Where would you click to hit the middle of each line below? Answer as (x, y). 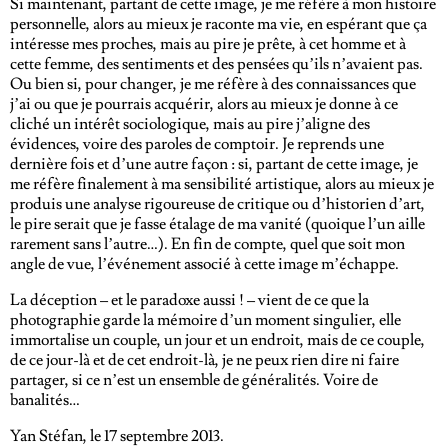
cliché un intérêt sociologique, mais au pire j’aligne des (190, 124)
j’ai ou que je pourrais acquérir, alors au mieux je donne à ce (204, 104)
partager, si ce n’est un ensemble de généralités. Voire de (194, 380)
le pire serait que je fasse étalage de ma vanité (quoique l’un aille (217, 224)
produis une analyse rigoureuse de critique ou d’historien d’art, (217, 204)
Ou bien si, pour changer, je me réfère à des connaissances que (213, 84)
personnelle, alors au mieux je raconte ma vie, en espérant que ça (218, 24)
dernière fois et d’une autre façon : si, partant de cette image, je (214, 164)
